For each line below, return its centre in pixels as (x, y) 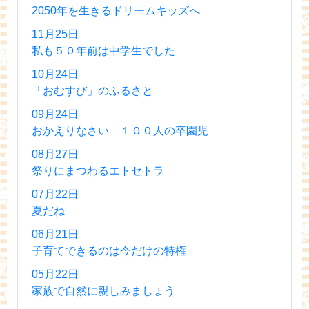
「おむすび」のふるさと (92, 90)
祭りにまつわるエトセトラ (98, 170)
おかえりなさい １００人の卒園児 (120, 130)
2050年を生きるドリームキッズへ (116, 10)
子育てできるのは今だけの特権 (109, 250)
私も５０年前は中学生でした (103, 50)
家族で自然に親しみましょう (103, 290)
